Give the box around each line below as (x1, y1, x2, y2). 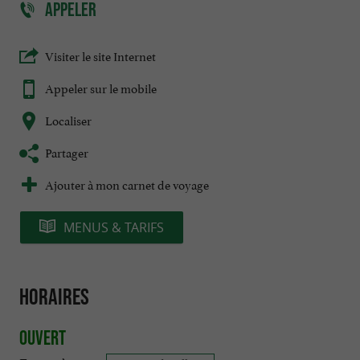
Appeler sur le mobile (45, 78, 157, 97)
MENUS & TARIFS (63, 219, 164, 237)
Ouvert (19, 325, 66, 349)
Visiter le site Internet (45, 46, 156, 65)
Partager (45, 142, 88, 162)
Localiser (45, 110, 92, 129)
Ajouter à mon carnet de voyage (45, 174, 209, 194)
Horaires (19, 284, 89, 310)
